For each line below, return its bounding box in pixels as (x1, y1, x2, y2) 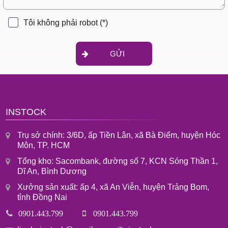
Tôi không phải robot (23, 18, 100, 27)
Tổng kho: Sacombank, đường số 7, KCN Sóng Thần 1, (17, 156, 218, 165)
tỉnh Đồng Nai (17, 192, 68, 202)
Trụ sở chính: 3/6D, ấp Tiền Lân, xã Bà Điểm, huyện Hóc (17, 130, 221, 139)
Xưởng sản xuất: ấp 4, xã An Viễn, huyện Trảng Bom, (17, 182, 210, 191)
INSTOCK (6, 106, 47, 117)
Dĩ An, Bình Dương (17, 166, 87, 176)
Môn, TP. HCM (17, 140, 70, 150)
